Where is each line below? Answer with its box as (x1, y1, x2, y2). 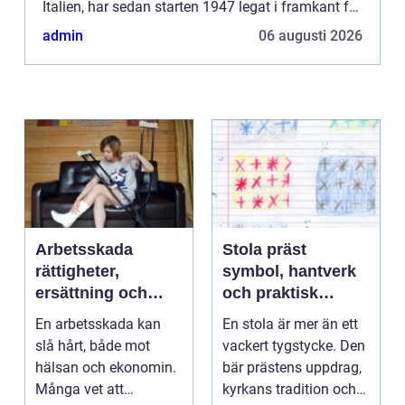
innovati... (42, 20, 105, 38)
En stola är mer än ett (222, 316, 358, 334)
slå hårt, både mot (35, 337, 150, 355)
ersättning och (35, 284, 147, 303)
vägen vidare (35, 306, 135, 325)
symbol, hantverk (222, 262, 356, 281)
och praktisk (222, 284, 318, 303)
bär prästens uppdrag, (222, 359, 362, 377)
